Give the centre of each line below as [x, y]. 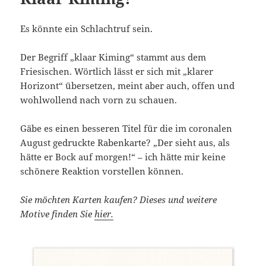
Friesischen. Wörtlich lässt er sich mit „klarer [117, 71]
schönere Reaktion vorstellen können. [102, 171]
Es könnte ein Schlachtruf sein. [87, 28]
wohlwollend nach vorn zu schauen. [99, 99]
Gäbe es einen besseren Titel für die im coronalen [126, 128]
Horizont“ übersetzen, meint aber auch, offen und [128, 85]
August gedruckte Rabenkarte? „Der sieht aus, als [125, 142]
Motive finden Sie [58, 213]
